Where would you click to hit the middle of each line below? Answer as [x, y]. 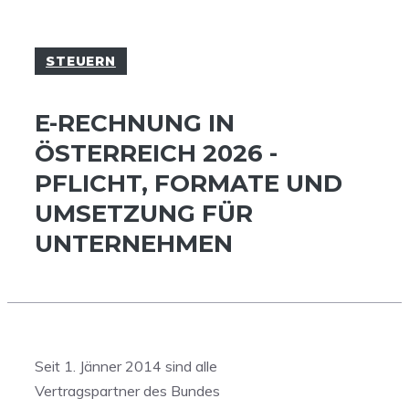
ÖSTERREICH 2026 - [156, 154]
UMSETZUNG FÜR [144, 214]
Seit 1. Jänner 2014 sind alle [126, 367]
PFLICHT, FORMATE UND [189, 184]
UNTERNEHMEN [134, 244]
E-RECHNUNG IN [135, 124]
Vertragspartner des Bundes [127, 391]
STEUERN [81, 61]
